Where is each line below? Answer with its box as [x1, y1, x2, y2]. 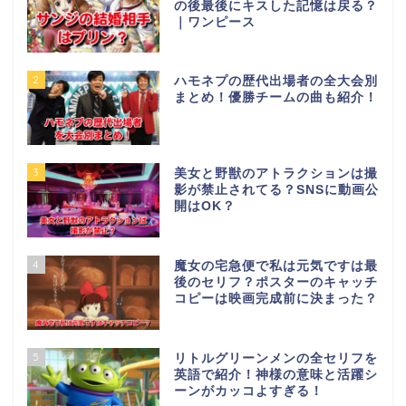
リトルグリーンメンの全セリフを [173, 351, 378, 365]
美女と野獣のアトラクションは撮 [173, 167, 378, 181]
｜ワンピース [173, 14, 256, 29]
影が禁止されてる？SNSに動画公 [173, 183, 379, 198]
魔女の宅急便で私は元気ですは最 [173, 259, 378, 274]
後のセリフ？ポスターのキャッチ [173, 275, 378, 290]
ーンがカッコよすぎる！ [173, 383, 324, 398]
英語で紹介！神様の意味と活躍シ [173, 367, 378, 382]
